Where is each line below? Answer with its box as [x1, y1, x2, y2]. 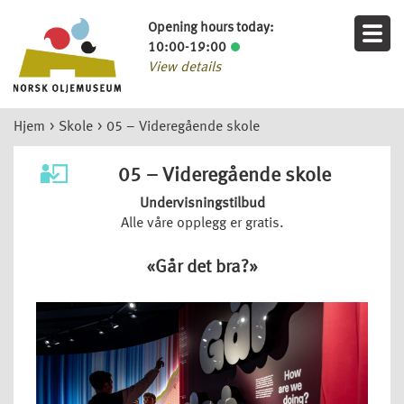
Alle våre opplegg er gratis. [120, 216, 284, 231]
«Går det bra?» [146, 258, 258, 277]
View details [148, 60, 222, 76]
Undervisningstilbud [139, 196, 265, 211]
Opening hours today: [148, 21, 275, 35]
